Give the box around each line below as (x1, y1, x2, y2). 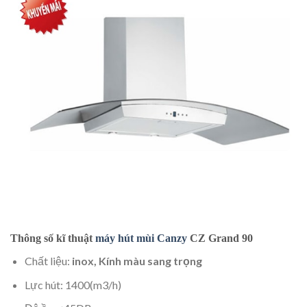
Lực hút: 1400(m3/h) (24, 278, 121, 291)
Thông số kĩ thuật (10, 232, 95, 245)
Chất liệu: (24, 254, 72, 268)
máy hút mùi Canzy (95, 232, 187, 245)
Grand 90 (208, 232, 253, 245)
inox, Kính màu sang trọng (71, 254, 202, 268)
